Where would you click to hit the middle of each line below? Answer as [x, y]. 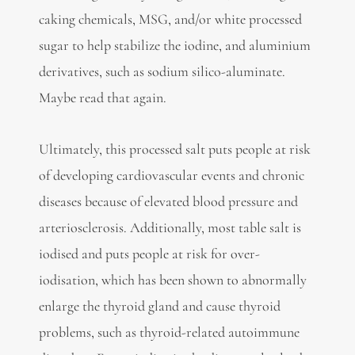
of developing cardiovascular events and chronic [171, 175]
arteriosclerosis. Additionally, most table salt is [170, 227]
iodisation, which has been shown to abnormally [172, 279]
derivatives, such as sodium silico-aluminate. [162, 72]
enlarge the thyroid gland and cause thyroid [159, 305]
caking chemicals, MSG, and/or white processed [170, 19]
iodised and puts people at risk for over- [149, 253]
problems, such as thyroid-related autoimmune [169, 332]
